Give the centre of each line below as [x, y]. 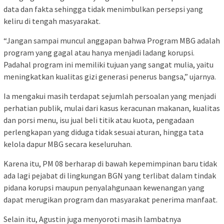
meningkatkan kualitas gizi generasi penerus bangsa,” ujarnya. [110, 76]
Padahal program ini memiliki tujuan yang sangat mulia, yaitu [108, 64]
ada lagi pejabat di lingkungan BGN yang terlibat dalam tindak [110, 175]
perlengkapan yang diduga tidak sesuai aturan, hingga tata [103, 132]
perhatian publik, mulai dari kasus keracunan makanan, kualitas [112, 108]
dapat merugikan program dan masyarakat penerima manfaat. [110, 199]
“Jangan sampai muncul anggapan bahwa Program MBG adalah [112, 40]
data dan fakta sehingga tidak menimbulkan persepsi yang [103, 9]
